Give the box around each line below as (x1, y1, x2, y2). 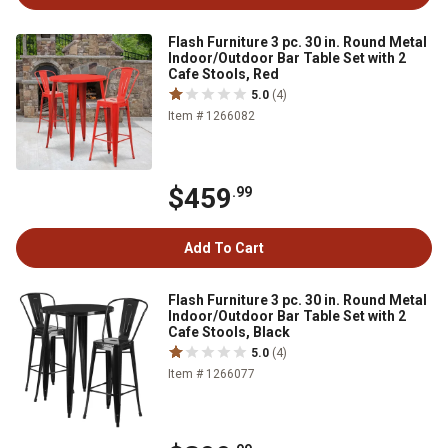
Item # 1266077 (168, 367, 255, 381)
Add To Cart (184, 240, 264, 256)
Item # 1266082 (168, 109, 255, 123)
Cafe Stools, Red (168, 66, 279, 82)
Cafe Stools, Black (168, 324, 290, 340)
